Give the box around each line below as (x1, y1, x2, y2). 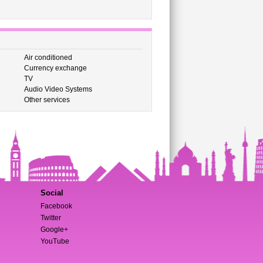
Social (40, 188, 63, 197)
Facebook (40, 202, 72, 210)
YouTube (40, 237, 69, 245)
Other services (23, 96, 70, 104)
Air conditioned (23, 53, 72, 62)
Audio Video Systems (23, 85, 92, 93)
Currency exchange (23, 64, 87, 72)
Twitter (40, 214, 61, 222)
